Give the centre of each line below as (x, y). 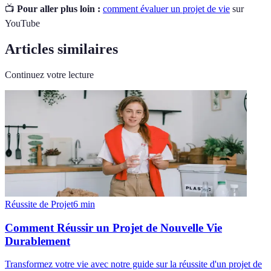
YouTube (22, 23)
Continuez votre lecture (49, 74)
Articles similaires (61, 49)
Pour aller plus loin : (59, 8)
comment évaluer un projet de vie (166, 8)
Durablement (38, 241)
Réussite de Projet (39, 204)
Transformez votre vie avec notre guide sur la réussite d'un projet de (133, 264)
